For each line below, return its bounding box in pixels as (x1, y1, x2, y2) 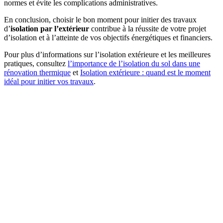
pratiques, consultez (4, 59, 68, 68)
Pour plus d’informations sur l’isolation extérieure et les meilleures (4, 50, 211, 59)
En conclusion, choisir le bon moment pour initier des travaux (4, 15, 197, 24)
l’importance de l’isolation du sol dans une (68, 59, 200, 68)
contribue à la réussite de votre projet (89, 24, 206, 33)
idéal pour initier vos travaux (4, 77, 94, 86)
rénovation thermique (4, 68, 71, 77)
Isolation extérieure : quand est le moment (80, 68, 211, 77)
